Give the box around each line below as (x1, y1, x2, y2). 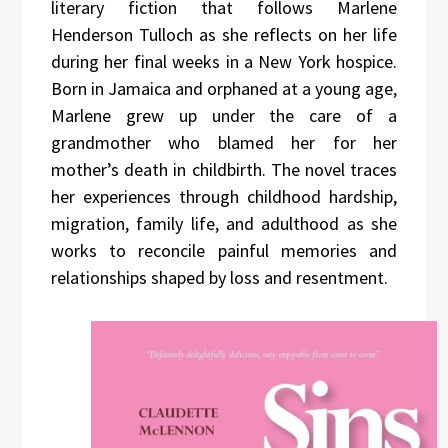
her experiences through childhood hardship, (51, 185, 397, 208)
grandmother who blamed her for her (51, 131, 397, 154)
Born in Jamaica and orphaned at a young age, (51, 77, 397, 100)
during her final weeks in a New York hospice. (51, 50, 397, 73)
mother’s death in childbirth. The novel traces (51, 158, 397, 181)
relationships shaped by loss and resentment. (51, 266, 388, 289)
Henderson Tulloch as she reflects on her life (51, 23, 397, 46)
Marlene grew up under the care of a (51, 104, 397, 127)
